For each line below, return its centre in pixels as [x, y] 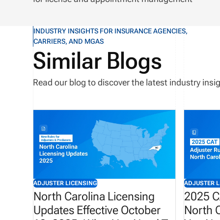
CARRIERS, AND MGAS [69, 41]
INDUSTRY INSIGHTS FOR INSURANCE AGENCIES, [111, 31]
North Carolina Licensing [94, 197]
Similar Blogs [98, 60]
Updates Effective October [97, 210]
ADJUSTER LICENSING [66, 183]
